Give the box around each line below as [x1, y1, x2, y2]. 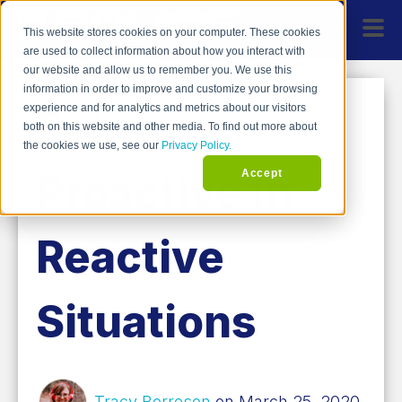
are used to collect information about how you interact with [23, 45, 306, 58]
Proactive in [36, 165, 293, 219]
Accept [240, 166, 283, 179]
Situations [36, 294, 257, 348]
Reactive [36, 230, 224, 284]
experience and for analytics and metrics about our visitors [23, 101, 307, 115]
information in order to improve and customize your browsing [23, 83, 319, 96]
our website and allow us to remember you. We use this [23, 64, 293, 77]
